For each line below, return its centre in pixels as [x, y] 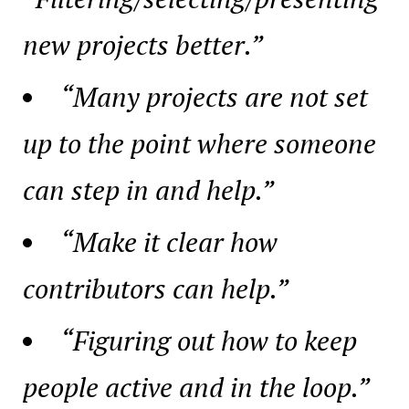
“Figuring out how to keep [209, 340]
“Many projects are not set [214, 96]
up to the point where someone [199, 143]
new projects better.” [143, 44]
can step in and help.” [148, 189]
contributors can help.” [156, 288]
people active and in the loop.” [196, 387]
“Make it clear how [169, 241]
